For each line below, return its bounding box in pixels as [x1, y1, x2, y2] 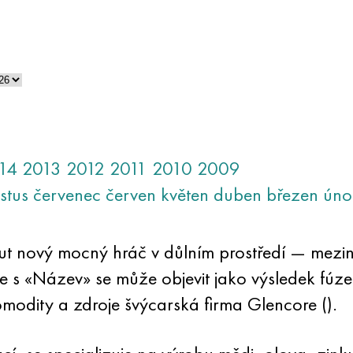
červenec [32, 182, 101, 206]
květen [160, 182, 209, 206]
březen [266, 182, 318, 206]
